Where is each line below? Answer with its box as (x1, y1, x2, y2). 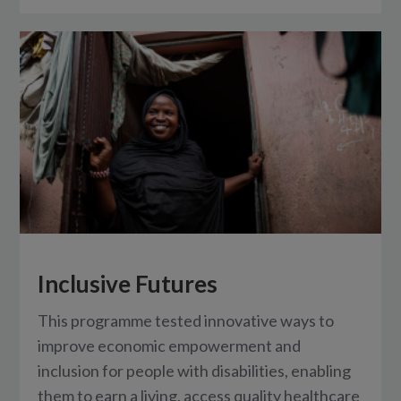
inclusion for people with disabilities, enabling (38, 361, 352, 381)
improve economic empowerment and (38, 336, 302, 356)
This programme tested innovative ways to (38, 311, 335, 331)
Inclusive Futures (38, 269, 218, 299)
